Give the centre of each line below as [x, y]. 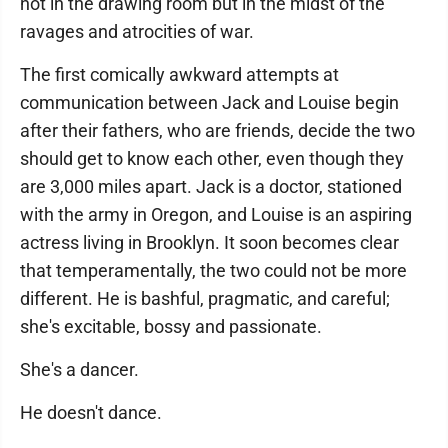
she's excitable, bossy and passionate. [171, 326]
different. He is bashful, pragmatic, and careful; [205, 298]
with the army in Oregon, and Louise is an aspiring [216, 214]
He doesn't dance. [91, 412]
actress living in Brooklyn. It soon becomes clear [209, 242]
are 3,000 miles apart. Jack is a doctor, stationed [211, 186]
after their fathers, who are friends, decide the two [217, 130]
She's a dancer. [79, 369]
